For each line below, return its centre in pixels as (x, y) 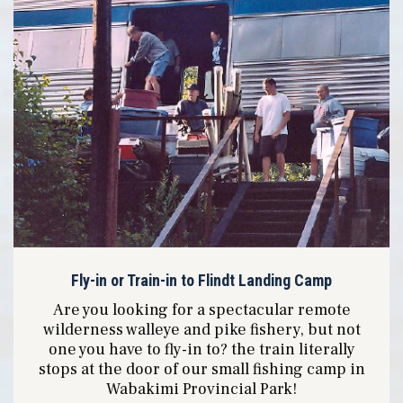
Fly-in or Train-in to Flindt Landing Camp (201, 281)
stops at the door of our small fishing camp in (201, 370)
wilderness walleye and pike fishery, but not (201, 330)
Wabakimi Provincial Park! (201, 390)
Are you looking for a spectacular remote (201, 310)
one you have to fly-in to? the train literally (201, 350)
